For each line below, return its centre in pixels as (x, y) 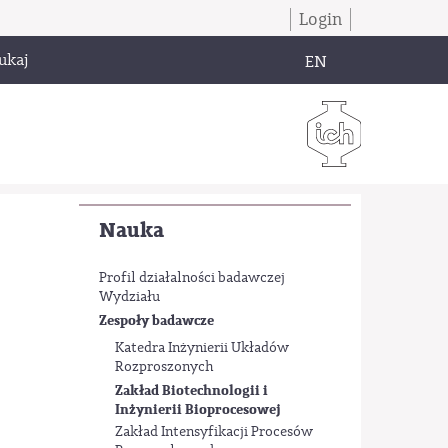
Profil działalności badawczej (191, 278)
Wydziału (129, 297)
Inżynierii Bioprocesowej (198, 409)
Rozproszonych (164, 366)
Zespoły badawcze (156, 321)
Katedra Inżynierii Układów (202, 347)
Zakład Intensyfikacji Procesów (214, 431)
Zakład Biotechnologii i (191, 390)
